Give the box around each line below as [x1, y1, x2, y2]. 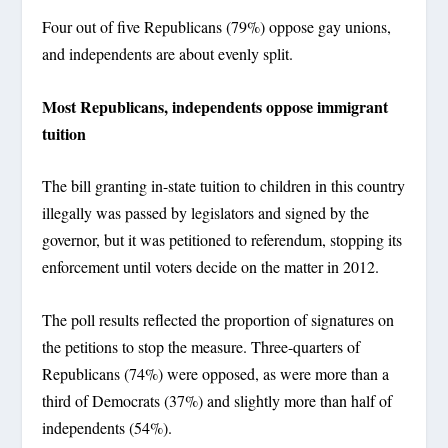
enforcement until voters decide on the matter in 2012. [42, 256, 380, 278]
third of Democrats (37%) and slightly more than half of [42, 390, 393, 412]
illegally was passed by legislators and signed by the [42, 202, 370, 224]
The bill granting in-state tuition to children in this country [42, 175, 406, 197]
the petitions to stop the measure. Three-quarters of [42, 336, 361, 358]
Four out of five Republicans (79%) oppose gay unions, [42, 16, 392, 38]
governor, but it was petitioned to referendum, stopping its [42, 229, 403, 251]
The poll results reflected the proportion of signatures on [42, 309, 395, 331]
